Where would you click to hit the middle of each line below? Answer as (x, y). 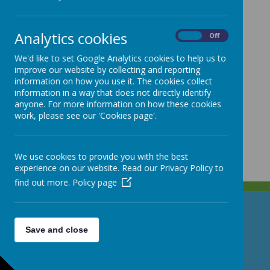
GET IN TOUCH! (69, 215)
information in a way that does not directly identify (113, 93)
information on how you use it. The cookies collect (113, 81)
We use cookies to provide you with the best (101, 156)
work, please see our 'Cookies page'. (86, 115)
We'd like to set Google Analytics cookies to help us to (120, 58)
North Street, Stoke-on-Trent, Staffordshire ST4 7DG (125, 239)
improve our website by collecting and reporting (107, 70)
